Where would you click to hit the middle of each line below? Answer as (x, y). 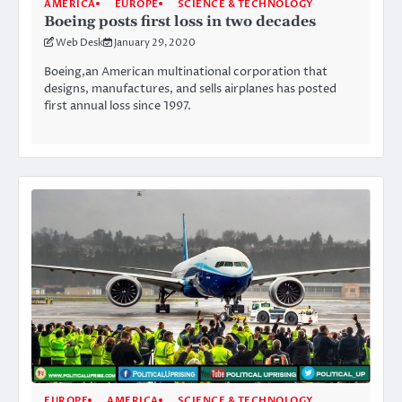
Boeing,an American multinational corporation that (186, 71)
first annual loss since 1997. (118, 105)
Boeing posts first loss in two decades (180, 21)
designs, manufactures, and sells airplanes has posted (190, 88)
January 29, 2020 (155, 42)
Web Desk (79, 42)
